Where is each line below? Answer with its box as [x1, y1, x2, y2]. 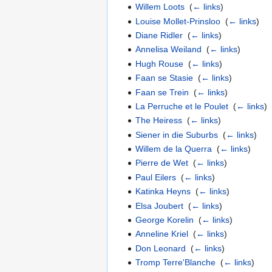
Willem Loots [135, 2, 185, 12]
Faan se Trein [135, 87, 189, 97]
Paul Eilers [135, 172, 177, 182]
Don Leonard [135, 243, 186, 253]
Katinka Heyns [135, 186, 191, 197]
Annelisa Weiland [135, 44, 202, 55]
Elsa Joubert [135, 200, 184, 211]
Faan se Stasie [135, 73, 194, 83]
